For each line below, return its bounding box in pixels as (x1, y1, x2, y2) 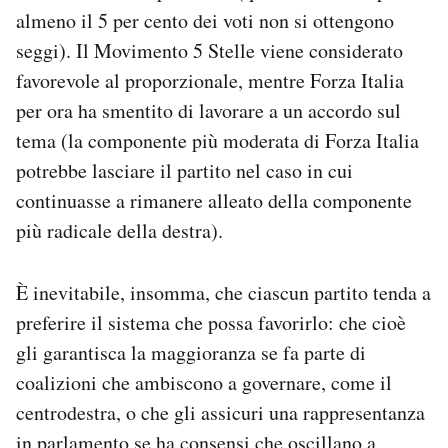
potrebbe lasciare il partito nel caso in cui (16, 157, 353, 185)
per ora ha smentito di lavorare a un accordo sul (16, 97, 401, 125)
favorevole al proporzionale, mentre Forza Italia (16, 67, 404, 95)
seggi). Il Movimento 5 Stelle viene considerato (16, 37, 403, 65)
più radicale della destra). (16, 217, 223, 245)
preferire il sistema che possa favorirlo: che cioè (16, 309, 406, 337)
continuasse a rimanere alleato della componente (16, 187, 412, 215)
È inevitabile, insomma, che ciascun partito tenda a (16, 279, 431, 307)
